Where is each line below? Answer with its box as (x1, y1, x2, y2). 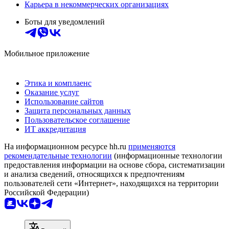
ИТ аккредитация (25, 125, 86, 134)
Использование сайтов (25, 97, 104, 106)
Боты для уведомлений (25, 17, 105, 27)
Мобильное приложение (4, 49, 89, 58)
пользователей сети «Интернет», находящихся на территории (4, 179, 219, 188)
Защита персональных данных (25, 106, 131, 116)
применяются (128, 142, 175, 151)
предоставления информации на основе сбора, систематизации (4, 161, 225, 170)
